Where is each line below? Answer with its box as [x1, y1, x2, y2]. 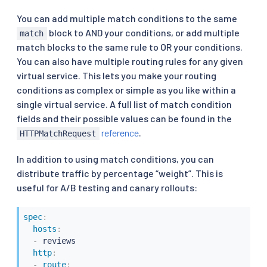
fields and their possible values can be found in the [17, 112, 232, 124]
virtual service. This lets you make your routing [17, 69, 216, 81]
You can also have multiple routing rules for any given [17, 55, 243, 67]
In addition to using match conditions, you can [17, 153, 214, 164]
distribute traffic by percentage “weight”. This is [17, 167, 223, 179]
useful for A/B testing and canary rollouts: [17, 181, 197, 193]
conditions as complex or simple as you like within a [17, 83, 236, 95]
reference [99, 126, 139, 138]
